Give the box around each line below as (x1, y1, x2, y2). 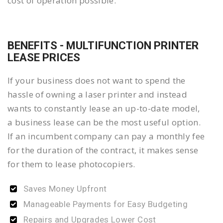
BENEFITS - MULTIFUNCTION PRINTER (7, 39, 199, 52)
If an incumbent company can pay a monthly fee (7, 130, 205, 142)
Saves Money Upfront (23, 184, 107, 194)
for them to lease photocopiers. (7, 158, 135, 170)
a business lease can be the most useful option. (7, 116, 201, 128)
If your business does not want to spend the (7, 75, 186, 86)
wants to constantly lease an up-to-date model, (7, 103, 200, 114)
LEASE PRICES (7, 51, 80, 64)
